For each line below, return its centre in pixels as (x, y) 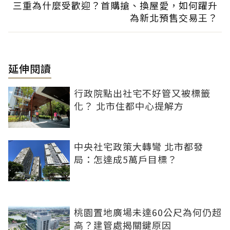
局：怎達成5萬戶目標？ (126, 159)
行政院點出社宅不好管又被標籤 (142, 93)
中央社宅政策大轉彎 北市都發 (139, 147)
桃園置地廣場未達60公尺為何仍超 (148, 212)
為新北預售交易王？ (174, 18)
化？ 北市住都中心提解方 (129, 106)
